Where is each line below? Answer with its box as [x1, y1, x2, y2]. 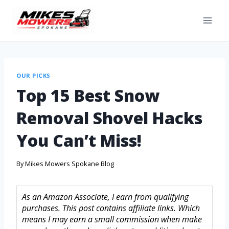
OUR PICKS [16, 72, 51, 79]
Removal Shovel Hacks [16, 106, 202, 129]
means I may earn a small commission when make [22, 214, 202, 225]
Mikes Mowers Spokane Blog [25, 159, 114, 169]
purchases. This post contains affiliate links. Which [22, 202, 200, 214]
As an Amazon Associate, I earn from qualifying [22, 191, 189, 203]
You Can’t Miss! [16, 129, 142, 151]
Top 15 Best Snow [16, 84, 159, 106]
